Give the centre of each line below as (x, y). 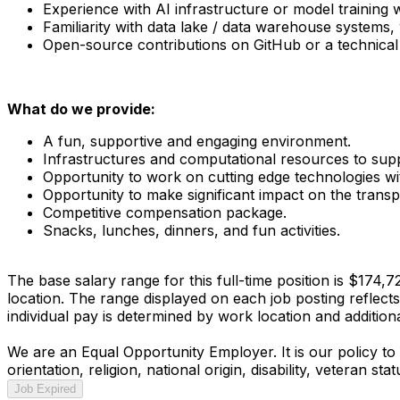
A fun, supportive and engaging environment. (197, 141)
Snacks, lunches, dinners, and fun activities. (192, 230)
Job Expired (45, 388)
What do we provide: (81, 108)
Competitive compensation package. (165, 212)
